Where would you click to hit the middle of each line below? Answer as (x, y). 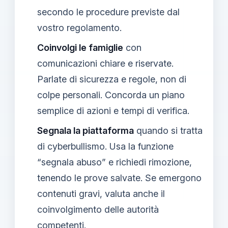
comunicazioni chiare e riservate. (105, 63)
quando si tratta (168, 130)
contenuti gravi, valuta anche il (101, 193)
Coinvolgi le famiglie (80, 47)
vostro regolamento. (79, 27)
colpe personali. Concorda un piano (111, 95)
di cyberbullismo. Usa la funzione (105, 146)
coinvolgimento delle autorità (98, 209)
